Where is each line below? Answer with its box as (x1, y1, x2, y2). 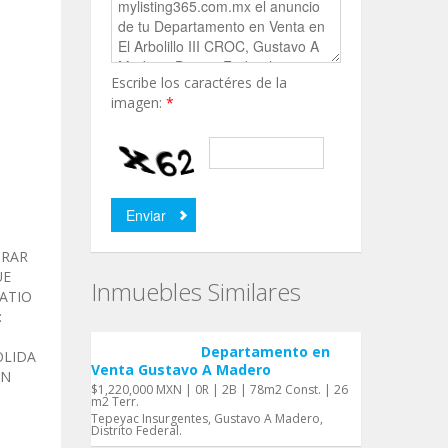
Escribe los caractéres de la (111, 73, 287, 92)
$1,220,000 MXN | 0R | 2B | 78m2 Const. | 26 (91, 381, 348, 398)
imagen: (111, 93, 166, 112)
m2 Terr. (91, 393, 139, 410)
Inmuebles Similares (91, 275, 301, 308)
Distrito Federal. (91, 422, 182, 439)
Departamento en (201, 342, 330, 361)
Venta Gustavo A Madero (91, 360, 271, 379)
